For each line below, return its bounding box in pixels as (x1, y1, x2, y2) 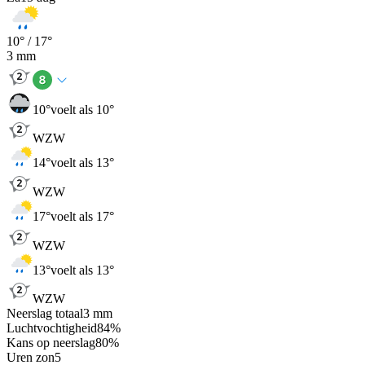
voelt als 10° (51, 102, 114, 117)
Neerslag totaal (7, 306, 83, 321)
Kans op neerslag (7, 336, 95, 350)
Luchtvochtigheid (7, 321, 97, 336)
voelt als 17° (51, 209, 114, 223)
